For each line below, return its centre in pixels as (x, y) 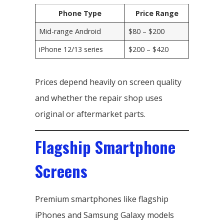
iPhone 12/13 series (71, 49)
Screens (61, 170)
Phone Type (80, 13)
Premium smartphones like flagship (102, 199)
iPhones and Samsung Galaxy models (104, 215)
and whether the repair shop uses (99, 98)
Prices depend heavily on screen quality (108, 82)
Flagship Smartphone (105, 146)
